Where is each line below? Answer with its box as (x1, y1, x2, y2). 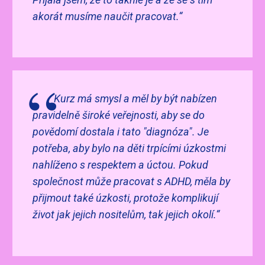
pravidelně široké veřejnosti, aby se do (32, 109, 205, 122)
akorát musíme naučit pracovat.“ (32, 9, 185, 22)
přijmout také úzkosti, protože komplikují (32, 192, 218, 205)
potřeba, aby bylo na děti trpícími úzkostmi (32, 142, 226, 155)
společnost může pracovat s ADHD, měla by (32, 175, 230, 188)
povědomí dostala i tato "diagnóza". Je (32, 125, 209, 138)
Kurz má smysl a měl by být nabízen (53, 92, 217, 105)
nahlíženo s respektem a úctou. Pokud (32, 159, 208, 172)
